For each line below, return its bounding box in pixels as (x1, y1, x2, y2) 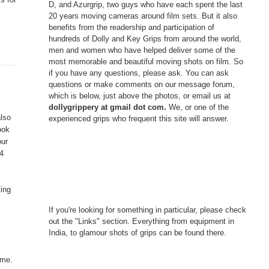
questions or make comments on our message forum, (48, 79, 235, 89)
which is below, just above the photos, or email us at (48, 91, 231, 100)
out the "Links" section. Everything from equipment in (48, 216, 234, 226)
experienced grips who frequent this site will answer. (48, 113, 229, 123)
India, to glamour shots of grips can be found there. (48, 228, 226, 237)
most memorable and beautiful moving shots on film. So (48, 56, 243, 66)
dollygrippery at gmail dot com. (48, 102, 169, 112)
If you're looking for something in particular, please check (48, 205, 246, 214)
